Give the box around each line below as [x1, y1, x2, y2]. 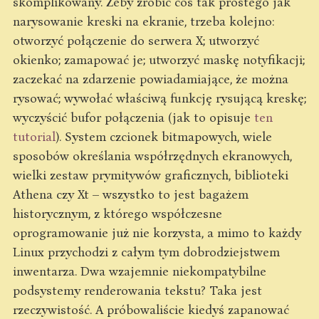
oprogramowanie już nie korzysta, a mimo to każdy [13, 224, 301, 240]
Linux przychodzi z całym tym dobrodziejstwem [13, 244, 280, 259]
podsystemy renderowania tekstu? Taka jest [13, 282, 262, 298]
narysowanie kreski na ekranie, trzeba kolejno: [13, 13, 274, 28]
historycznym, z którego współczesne [13, 205, 222, 221]
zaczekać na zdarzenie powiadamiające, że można [13, 70, 288, 86]
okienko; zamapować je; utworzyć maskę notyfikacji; [13, 51, 305, 67]
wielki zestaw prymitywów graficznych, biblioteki [13, 167, 288, 182]
